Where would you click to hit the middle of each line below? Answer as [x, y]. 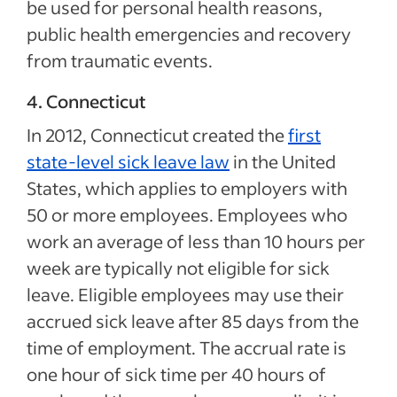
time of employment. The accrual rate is [187, 347]
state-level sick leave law [128, 161]
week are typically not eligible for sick [178, 267]
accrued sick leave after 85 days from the [193, 320]
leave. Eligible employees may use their [185, 294]
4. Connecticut [86, 101]
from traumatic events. [120, 60]
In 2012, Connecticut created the [157, 134]
